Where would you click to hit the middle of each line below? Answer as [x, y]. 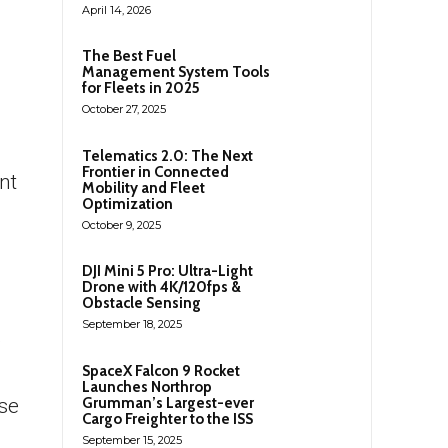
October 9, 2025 [121, 224]
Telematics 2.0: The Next [167, 155]
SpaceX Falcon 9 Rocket [161, 370]
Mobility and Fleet [143, 187]
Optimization [127, 203]
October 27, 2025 [124, 108]
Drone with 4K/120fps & [161, 286]
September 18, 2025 [132, 323]
